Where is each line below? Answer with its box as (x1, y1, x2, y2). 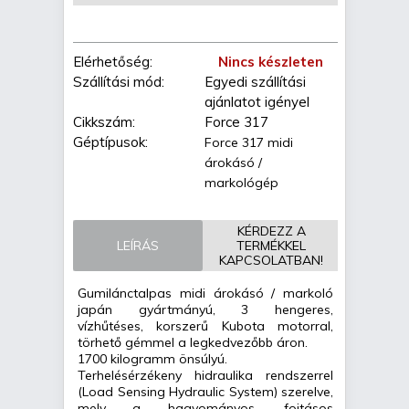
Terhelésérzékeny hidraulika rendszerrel (78, 367, 333, 384)
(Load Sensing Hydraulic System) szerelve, (78, 383, 333, 401)
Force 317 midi (204, 134, 293, 152)
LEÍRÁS (117, 237, 159, 255)
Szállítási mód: (73, 73, 164, 91)
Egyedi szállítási (204, 73, 306, 91)
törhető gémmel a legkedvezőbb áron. (78, 334, 308, 351)
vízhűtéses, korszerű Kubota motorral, (78, 318, 333, 335)
